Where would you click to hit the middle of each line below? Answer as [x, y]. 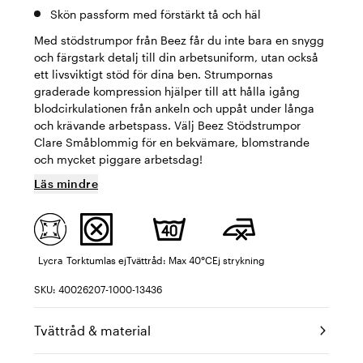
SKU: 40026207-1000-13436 [98, 289]
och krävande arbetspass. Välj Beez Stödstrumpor [167, 125]
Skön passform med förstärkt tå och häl [156, 14]
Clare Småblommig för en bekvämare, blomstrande [172, 142]
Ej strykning [239, 260]
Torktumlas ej [96, 260]
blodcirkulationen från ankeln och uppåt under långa [174, 108]
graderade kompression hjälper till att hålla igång [167, 91]
